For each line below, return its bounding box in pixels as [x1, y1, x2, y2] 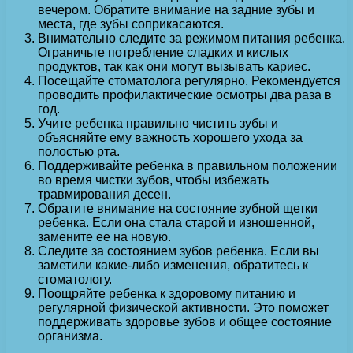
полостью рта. [38, 144, 120, 158]
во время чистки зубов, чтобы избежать [38, 173, 269, 187]
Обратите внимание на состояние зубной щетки [38, 201, 318, 215]
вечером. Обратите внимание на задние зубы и [38, 2, 314, 17]
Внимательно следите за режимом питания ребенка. [38, 31, 345, 45]
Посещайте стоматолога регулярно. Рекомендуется [38, 73, 340, 87]
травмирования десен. [38, 187, 171, 201]
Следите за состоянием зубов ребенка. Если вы [38, 243, 319, 258]
